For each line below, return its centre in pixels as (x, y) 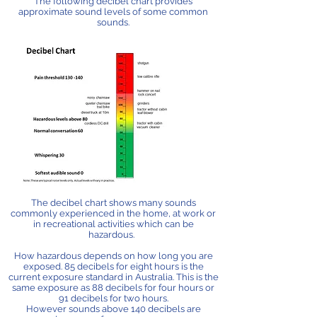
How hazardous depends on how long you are (113, 256)
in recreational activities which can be (113, 224)
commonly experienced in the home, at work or (113, 213)
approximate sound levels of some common (113, 12)
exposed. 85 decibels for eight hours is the (113, 266)
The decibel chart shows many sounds (113, 203)
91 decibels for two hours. (113, 298)
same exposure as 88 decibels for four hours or (113, 288)
